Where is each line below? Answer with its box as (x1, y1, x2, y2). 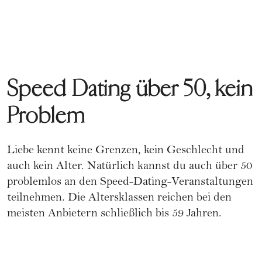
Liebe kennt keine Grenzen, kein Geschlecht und (7, 144, 244, 157)
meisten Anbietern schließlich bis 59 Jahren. (7, 208, 222, 220)
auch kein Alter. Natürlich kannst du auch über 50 (7, 160, 252, 173)
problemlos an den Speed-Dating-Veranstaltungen (7, 176, 253, 189)
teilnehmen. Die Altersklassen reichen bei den (7, 192, 232, 205)
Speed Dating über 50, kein (7, 74, 253, 102)
